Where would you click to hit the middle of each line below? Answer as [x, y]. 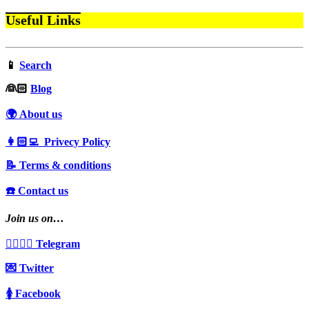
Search [36, 65]
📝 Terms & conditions [58, 165]
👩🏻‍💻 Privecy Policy [58, 141]
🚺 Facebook [33, 293]
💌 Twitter [30, 268]
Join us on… [35, 218]
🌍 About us [34, 114]
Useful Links [43, 20]
